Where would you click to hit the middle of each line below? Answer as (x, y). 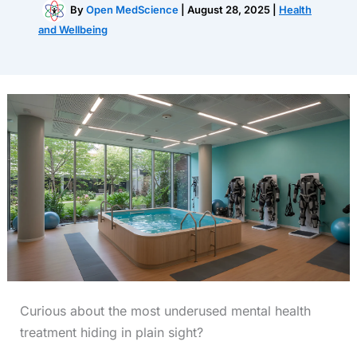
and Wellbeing (73, 29)
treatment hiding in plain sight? (111, 332)
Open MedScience (133, 9)
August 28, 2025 (230, 9)
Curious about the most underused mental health (165, 310)
